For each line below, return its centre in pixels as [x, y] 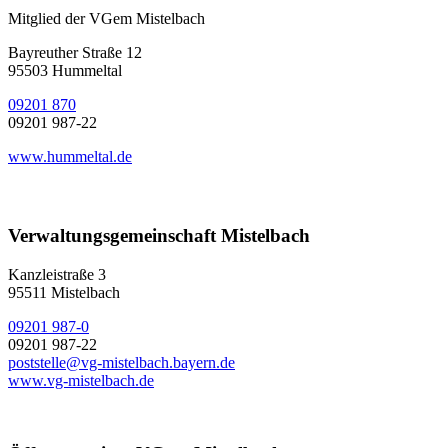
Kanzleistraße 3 [57, 274]
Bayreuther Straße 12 [75, 52]
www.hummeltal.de [70, 156]
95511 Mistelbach [64, 292]
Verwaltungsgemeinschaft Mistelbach [159, 236]
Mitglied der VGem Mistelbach [106, 18]
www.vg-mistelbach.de [81, 380]
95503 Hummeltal [65, 70]
